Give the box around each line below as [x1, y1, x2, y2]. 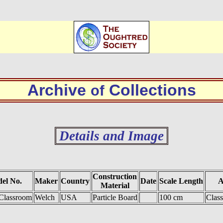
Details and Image [59, 128, 164, 143]
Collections [104, 81, 196, 99]
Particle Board [92, 193, 137, 202]
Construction [93, 172, 137, 181]
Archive [27, 81, 91, 99]
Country [60, 177, 90, 185]
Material [100, 181, 129, 190]
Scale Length [159, 177, 203, 185]
